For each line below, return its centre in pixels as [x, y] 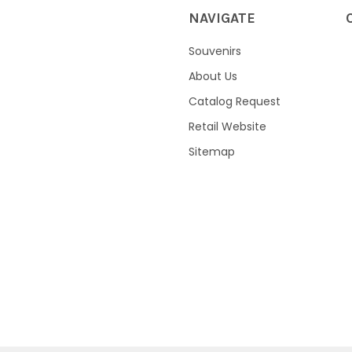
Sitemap [212, 151]
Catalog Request [235, 101]
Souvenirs [215, 51]
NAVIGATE [222, 18]
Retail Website [227, 126]
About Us [213, 76]
